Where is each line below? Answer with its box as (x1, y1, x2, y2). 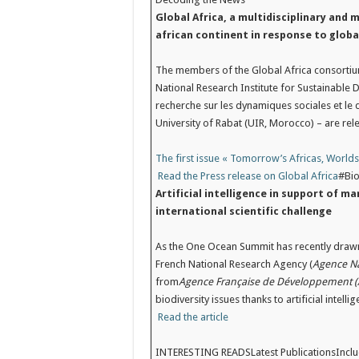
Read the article (158, 311, 229, 323)
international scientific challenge (155, 205, 333, 217)
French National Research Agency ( (155, 258, 313, 270)
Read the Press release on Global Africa (158, 170, 339, 182)
